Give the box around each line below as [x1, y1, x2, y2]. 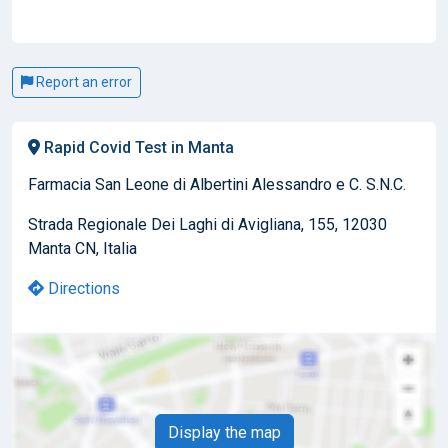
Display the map [167, 422, 281, 442]
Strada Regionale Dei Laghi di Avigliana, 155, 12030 [28, 214, 387, 234]
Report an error [33, 73, 132, 90]
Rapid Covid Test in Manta [40, 137, 234, 157]
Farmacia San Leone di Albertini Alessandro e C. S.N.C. [28, 174, 406, 194]
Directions [44, 278, 120, 298]
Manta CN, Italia [28, 238, 137, 258]
